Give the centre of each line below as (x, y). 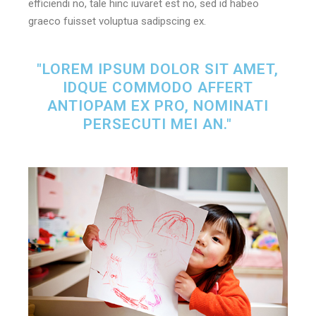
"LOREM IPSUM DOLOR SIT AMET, (158, 69)
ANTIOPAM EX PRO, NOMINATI (158, 106)
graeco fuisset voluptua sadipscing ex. (117, 22)
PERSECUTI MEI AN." (158, 124)
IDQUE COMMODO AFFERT (158, 88)
